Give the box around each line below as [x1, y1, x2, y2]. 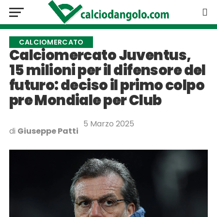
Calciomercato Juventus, [9, 46, 191, 65]
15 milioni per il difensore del [9, 61, 206, 80]
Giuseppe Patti [17, 125, 78, 137]
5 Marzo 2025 [83, 118, 134, 129]
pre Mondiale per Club [9, 91, 162, 110]
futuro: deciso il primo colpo [9, 76, 204, 95]
